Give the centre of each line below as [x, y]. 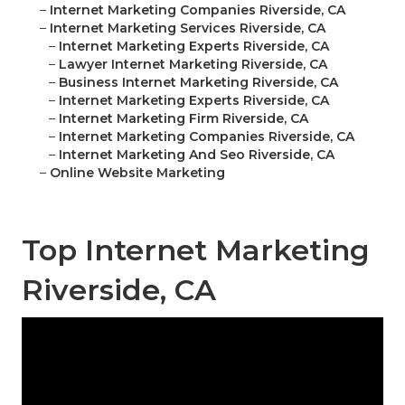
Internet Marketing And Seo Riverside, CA [197, 155]
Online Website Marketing [137, 173]
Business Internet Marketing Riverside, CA [198, 83]
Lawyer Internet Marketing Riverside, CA [193, 65]
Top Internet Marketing [196, 250]
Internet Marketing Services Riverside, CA [188, 28]
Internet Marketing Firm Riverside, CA [184, 119]
